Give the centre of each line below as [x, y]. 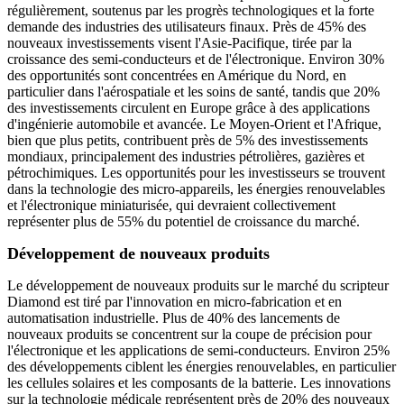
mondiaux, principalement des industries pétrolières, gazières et [186, 157]
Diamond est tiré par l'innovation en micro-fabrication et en [174, 302]
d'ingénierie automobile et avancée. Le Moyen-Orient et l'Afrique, [194, 124]
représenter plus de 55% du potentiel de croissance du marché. [184, 222]
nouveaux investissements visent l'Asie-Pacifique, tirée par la [179, 43]
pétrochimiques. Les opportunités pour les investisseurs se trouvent [196, 173]
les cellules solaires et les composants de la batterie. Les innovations [199, 383]
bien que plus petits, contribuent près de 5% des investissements [188, 141]
